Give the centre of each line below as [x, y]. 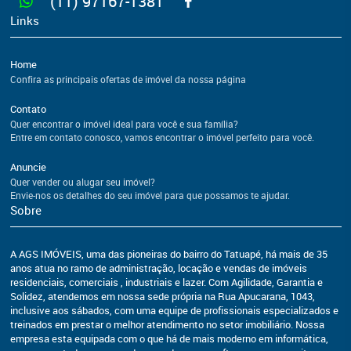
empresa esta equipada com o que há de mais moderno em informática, [169, 339]
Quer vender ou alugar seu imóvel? [83, 182]
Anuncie [28, 167]
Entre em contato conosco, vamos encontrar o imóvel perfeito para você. [162, 138]
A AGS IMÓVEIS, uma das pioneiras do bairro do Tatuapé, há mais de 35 [169, 254]
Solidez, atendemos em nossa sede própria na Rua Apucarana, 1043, [163, 297]
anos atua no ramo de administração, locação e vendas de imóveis [159, 268]
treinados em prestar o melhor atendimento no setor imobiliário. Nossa [167, 325]
